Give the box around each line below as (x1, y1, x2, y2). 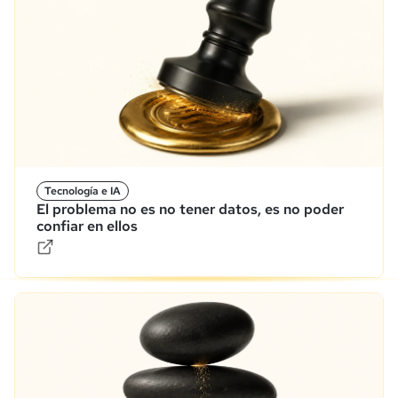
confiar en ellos (36, 216, 138, 235)
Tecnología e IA (44, 183, 121, 198)
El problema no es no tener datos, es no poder (36, 199, 344, 219)
